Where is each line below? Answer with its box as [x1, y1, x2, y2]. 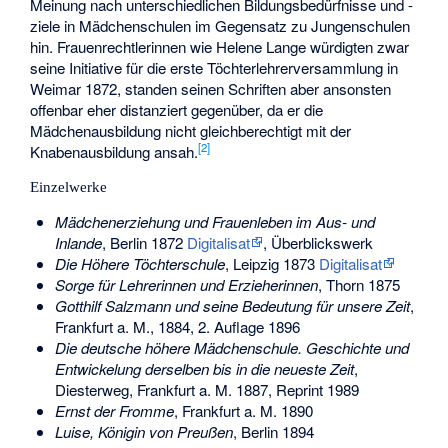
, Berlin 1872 [101, 232, 187, 254]
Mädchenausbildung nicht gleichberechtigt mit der [30, 119, 352, 141]
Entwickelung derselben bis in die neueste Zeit [54, 358, 354, 380]
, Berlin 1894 [232, 421, 314, 443]
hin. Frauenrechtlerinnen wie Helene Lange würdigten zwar [30, 35, 410, 57]
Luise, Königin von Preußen [54, 421, 233, 443]
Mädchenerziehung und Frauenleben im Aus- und [54, 211, 375, 233]
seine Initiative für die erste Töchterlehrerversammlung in [30, 56, 399, 78]
